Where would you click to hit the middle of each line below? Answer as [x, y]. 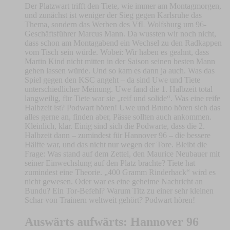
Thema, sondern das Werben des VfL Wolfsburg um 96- [116, 24]
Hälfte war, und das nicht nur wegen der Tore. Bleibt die [116, 144]
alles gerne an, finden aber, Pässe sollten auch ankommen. [118, 117]
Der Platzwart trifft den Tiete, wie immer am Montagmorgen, [123, 6]
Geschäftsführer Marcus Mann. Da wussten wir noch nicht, [120, 33]
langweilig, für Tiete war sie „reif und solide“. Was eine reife [122, 98]
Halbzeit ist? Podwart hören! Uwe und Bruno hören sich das [122, 107]
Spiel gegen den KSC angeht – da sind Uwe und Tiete [112, 80]
